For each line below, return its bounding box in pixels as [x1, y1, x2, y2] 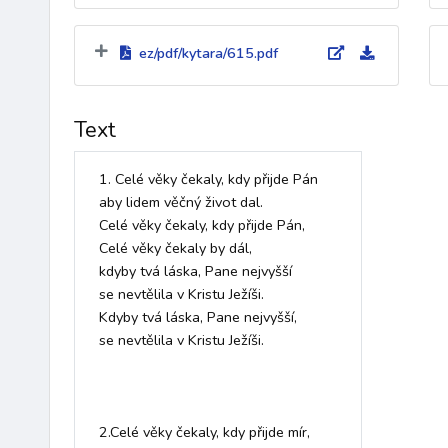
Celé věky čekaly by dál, [99, 238, 260, 259]
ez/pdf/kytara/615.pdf [139, 43, 278, 64]
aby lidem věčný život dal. [99, 192, 267, 213]
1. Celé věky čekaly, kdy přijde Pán [99, 169, 322, 190]
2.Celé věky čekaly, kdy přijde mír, [99, 422, 314, 443]
